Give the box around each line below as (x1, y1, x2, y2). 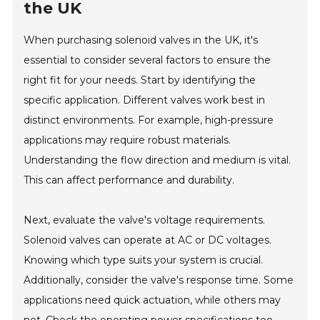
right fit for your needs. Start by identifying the (24, 73, 256, 86)
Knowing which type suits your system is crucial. (24, 253, 264, 266)
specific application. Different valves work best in (24, 93, 266, 106)
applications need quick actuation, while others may (24, 293, 281, 306)
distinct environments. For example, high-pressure (24, 113, 274, 126)
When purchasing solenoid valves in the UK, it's (24, 33, 259, 46)
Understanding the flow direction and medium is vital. (24, 153, 291, 166)
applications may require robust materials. (24, 133, 231, 146)
